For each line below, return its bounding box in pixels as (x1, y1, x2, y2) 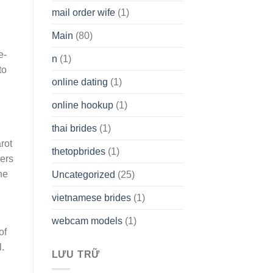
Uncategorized (51, 169, 115, 180)
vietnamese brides (51, 192, 131, 203)
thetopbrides (51, 146, 105, 157)
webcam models (51, 215, 122, 226)
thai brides (51, 122, 97, 133)
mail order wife (51, 7, 115, 18)
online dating (51, 76, 108, 87)
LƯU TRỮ (51, 249, 101, 260)
